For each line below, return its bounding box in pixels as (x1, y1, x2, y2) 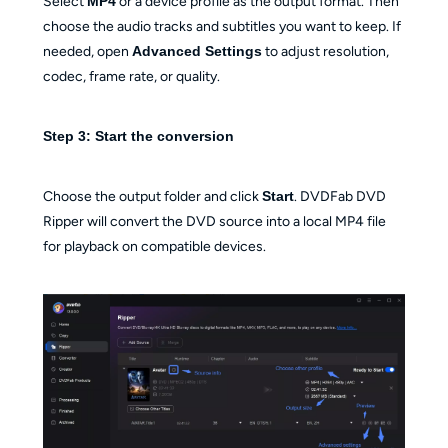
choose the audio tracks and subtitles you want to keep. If (42, 17, 401, 35)
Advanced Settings (131, 42, 262, 59)
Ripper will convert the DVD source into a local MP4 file (42, 212, 386, 230)
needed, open (42, 42, 132, 60)
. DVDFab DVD (293, 187, 386, 205)
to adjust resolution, (261, 42, 389, 60)
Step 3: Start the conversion (42, 127, 234, 144)
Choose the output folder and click (42, 187, 262, 205)
